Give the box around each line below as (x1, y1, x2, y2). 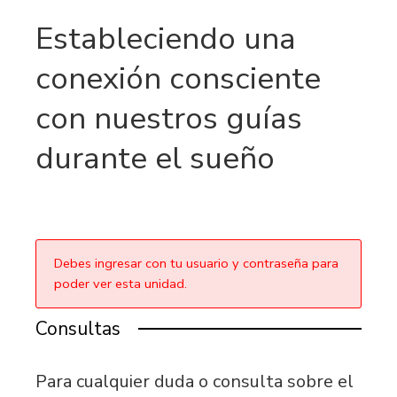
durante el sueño (35, 136, 275, 179)
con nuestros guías (35, 97, 302, 139)
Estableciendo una (35, 17, 296, 59)
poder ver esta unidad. (54, 274, 187, 292)
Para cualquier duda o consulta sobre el (35, 369, 354, 393)
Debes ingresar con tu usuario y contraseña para (54, 253, 339, 272)
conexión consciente (35, 57, 321, 99)
